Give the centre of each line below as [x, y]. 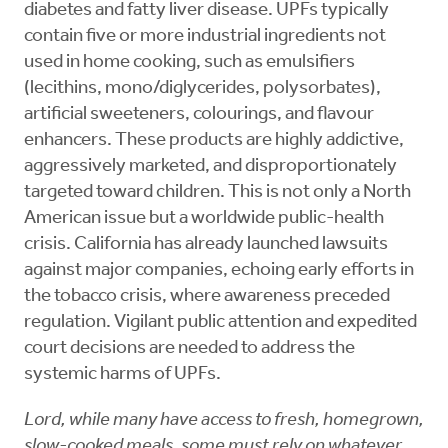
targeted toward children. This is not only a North [217, 193]
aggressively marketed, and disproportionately [210, 167]
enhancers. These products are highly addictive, [214, 141]
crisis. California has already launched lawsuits [206, 245]
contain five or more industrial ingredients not [205, 37]
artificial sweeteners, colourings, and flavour [199, 115]
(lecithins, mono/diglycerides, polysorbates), [202, 89]
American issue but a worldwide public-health [204, 219]
